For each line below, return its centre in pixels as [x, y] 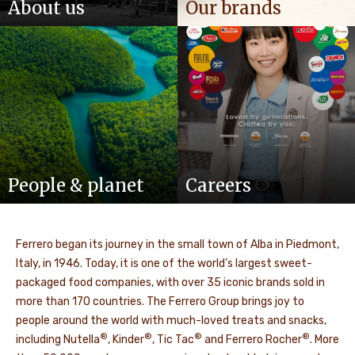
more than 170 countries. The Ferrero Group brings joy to [160, 301]
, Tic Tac [173, 339]
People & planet [76, 185]
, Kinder [126, 339]
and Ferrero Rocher [252, 339]
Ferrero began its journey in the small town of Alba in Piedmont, [177, 244]
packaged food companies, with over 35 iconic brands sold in [170, 282]
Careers [218, 185]
